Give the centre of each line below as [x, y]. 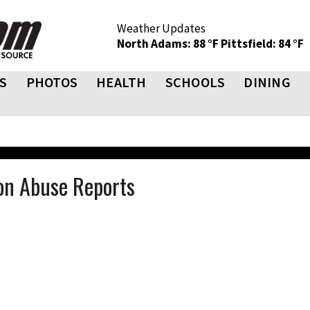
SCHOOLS [195, 82]
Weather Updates [161, 28]
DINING [267, 82]
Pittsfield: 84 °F [262, 44]
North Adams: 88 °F [169, 44]
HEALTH [121, 82]
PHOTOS [52, 82]
